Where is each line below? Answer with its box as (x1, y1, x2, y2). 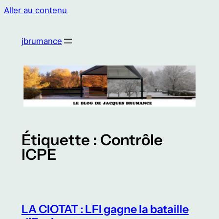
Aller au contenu (4, 5, 67, 15)
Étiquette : (21, 130, 100, 149)
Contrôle (100, 130, 163, 149)
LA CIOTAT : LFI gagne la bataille (21, 201, 189, 216)
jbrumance (21, 36, 62, 46)
